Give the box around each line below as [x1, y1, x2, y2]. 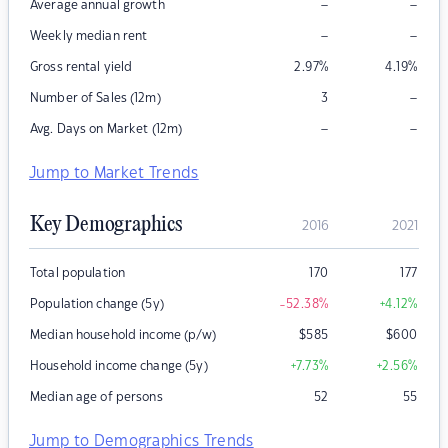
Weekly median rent [30, 30, 148, 43]
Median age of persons [30, 391, 163, 404]
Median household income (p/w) [30, 329, 216, 342]
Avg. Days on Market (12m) [30, 123, 183, 136]
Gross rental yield [30, 61, 133, 74]
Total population [30, 267, 126, 280]
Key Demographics [30, 213, 182, 238]
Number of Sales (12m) [30, 92, 161, 105]
